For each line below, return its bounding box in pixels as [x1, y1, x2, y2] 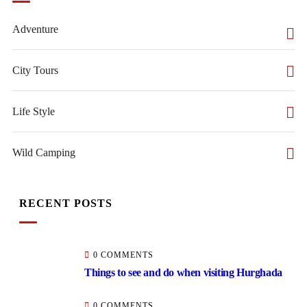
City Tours [12, 64, 58, 76]
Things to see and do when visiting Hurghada [84, 267, 282, 278]
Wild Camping [12, 147, 75, 158]
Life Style [12, 106, 55, 117]
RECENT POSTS [19, 197, 112, 209]
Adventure [12, 23, 58, 35]
